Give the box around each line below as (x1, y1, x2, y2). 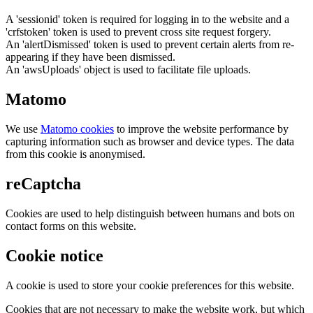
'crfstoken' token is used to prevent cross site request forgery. (6, 26, 271, 38)
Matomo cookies (41, 123, 114, 136)
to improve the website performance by (114, 123, 289, 136)
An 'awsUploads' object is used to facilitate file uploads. (6, 64, 251, 76)
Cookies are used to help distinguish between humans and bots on (6, 208, 295, 220)
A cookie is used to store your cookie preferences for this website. (6, 279, 294, 291)
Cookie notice (6, 246, 103, 265)
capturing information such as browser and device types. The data (6, 136, 294, 148)
